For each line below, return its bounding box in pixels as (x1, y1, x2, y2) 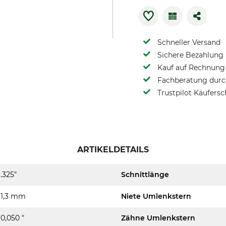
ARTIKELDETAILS (77, 145, 149, 154)
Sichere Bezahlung (157, 50, 223, 60)
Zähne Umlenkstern (121, 213, 195, 222)
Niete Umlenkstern (121, 192, 191, 201)
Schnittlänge (121, 170, 169, 179)
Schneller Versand (157, 38, 220, 47)
